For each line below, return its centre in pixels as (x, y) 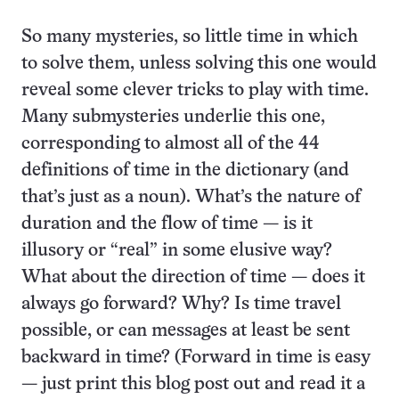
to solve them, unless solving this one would (199, 64)
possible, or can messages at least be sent (186, 331)
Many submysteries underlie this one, (173, 117)
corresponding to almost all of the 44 (171, 144)
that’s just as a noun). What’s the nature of (191, 197)
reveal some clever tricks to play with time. (195, 90)
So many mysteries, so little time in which (190, 37)
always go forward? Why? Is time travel (181, 304)
